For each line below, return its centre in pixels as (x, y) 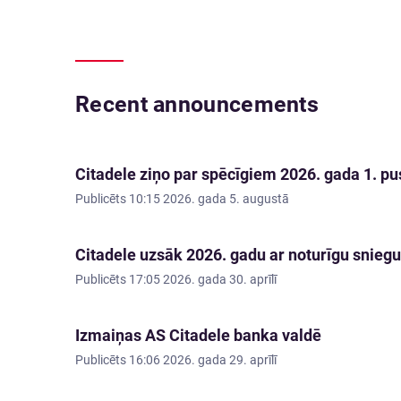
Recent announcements (197, 104)
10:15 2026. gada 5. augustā (209, 199)
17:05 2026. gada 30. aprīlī (203, 279)
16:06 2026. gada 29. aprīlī (203, 360)
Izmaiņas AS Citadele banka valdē (198, 335)
